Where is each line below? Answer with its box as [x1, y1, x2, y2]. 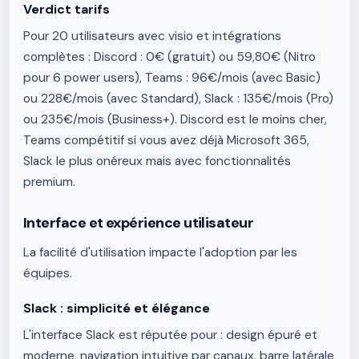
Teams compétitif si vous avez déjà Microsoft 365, [23, 132, 309, 148]
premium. [23, 174, 75, 190]
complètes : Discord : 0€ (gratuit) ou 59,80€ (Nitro [23, 49, 316, 65]
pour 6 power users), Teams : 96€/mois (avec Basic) [23, 70, 321, 86]
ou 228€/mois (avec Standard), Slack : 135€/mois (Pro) [23, 91, 333, 107]
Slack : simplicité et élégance [23, 300, 210, 317]
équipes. [23, 265, 72, 281]
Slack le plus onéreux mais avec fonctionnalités [23, 153, 291, 169]
